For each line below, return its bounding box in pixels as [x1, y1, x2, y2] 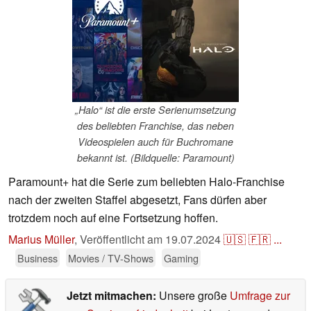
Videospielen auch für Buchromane [78, 135, 233, 149]
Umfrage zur [229, 287, 290, 304]
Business [17, 251, 58, 266]
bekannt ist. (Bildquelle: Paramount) [76, 151, 235, 165]
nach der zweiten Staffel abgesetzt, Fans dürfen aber [8, 192, 267, 208]
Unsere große [158, 287, 230, 304]
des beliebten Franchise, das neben [77, 119, 234, 133]
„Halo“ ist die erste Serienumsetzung [75, 103, 236, 117]
